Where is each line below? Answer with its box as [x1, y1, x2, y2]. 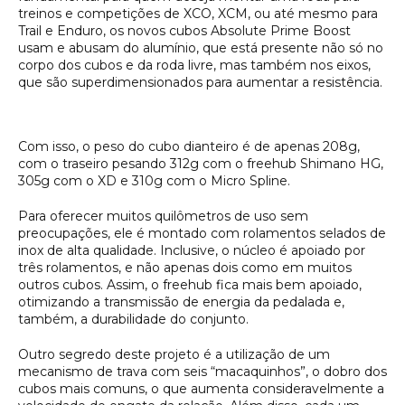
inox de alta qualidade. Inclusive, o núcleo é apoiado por [18, 241, 365, 259]
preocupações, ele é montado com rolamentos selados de [18, 224, 386, 241]
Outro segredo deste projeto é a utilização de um [18, 345, 330, 363]
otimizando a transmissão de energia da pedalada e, [18, 293, 344, 310]
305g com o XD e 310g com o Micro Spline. [18, 172, 290, 189]
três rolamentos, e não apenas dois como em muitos [18, 259, 352, 276]
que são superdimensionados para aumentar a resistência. [18, 73, 382, 90]
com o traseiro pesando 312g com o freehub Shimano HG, [18, 155, 383, 172]
